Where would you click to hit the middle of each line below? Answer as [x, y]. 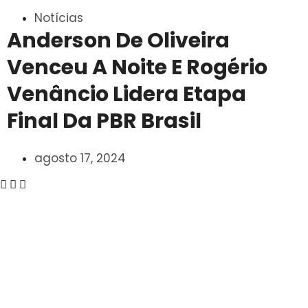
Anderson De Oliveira [118, 41]
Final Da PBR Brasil [104, 121]
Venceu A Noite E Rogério [137, 67]
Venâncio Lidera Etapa [126, 94]
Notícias [59, 18]
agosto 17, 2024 [80, 158]
